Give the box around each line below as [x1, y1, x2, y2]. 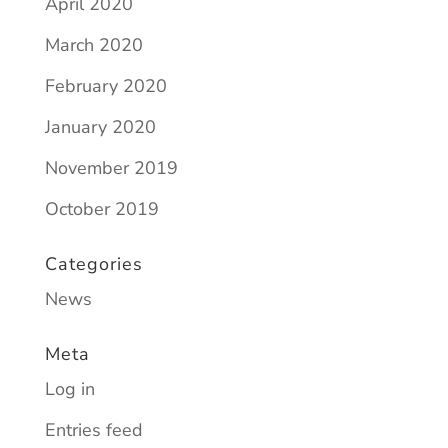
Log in [44, 377, 95, 401]
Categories [44, 252, 143, 276]
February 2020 [44, 74, 167, 98]
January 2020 [44, 115, 156, 139]
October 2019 [44, 197, 159, 221]
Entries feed [44, 418, 143, 442]
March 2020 [44, 33, 143, 57]
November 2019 [44, 156, 178, 180]
